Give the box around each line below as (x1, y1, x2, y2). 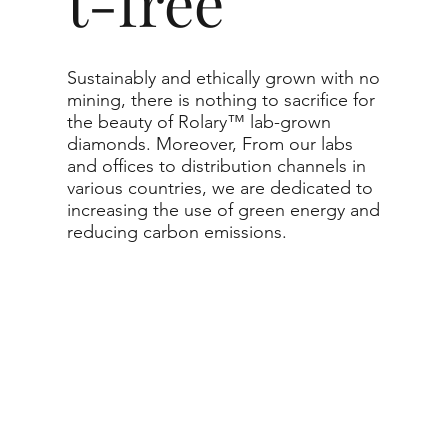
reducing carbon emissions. (67, 221, 288, 244)
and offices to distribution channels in (67, 155, 367, 178)
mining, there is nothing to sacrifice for (67, 89, 376, 112)
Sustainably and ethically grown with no (67, 67, 381, 90)
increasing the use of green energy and (67, 199, 381, 222)
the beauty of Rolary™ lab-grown (67, 111, 332, 134)
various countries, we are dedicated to (67, 177, 374, 200)
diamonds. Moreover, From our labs (67, 133, 354, 156)
